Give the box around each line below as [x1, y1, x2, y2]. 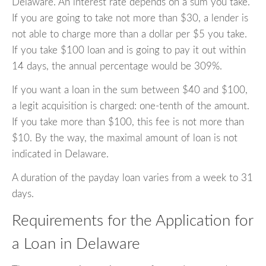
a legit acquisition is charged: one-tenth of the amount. [12, 100, 249, 111]
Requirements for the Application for [12, 213, 253, 229]
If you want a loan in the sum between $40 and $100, [12, 84, 248, 95]
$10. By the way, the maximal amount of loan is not [12, 132, 237, 143]
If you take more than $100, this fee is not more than [12, 116, 244, 127]
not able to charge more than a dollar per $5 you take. [12, 28, 247, 39]
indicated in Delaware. [12, 148, 109, 159]
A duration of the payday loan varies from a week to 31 [12, 172, 253, 183]
